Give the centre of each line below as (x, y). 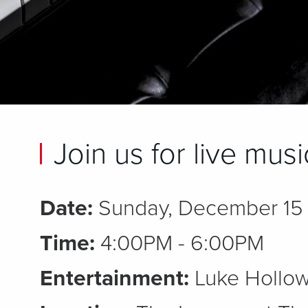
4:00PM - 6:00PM (179, 243)
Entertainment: (114, 278)
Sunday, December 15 (198, 208)
